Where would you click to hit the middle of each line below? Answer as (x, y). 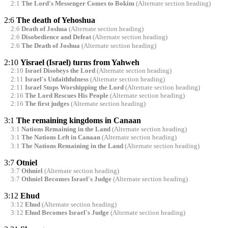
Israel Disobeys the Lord (60, 71)
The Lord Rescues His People (66, 96)
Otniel (27, 162)
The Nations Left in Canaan (61, 138)
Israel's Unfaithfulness (56, 79)
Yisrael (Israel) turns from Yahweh (80, 62)
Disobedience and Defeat (56, 37)
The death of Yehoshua (56, 20)
